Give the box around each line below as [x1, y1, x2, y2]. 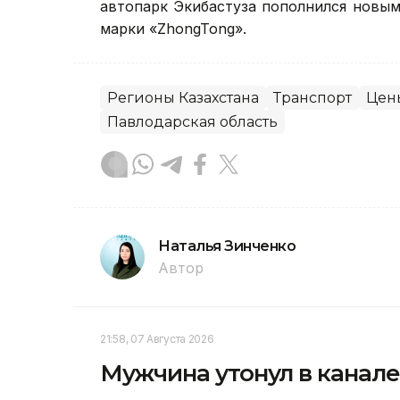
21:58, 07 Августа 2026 [100, 332, 214, 346]
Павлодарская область [107, 113, 278, 131]
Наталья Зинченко [158, 237, 296, 255]
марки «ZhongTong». [100, 20, 246, 38]
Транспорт [273, 89, 352, 107]
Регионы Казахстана [107, 89, 259, 107]
